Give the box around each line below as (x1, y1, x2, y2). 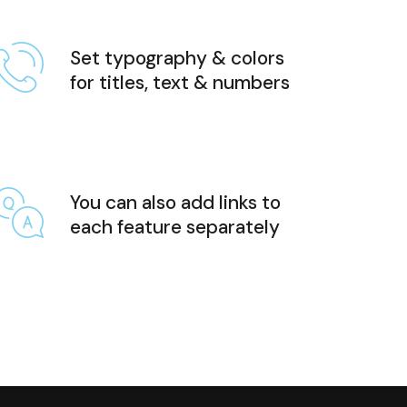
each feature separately (70, 213, 281, 240)
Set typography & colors (70, 45, 285, 72)
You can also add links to (70, 189, 282, 215)
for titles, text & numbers (70, 70, 291, 96)
